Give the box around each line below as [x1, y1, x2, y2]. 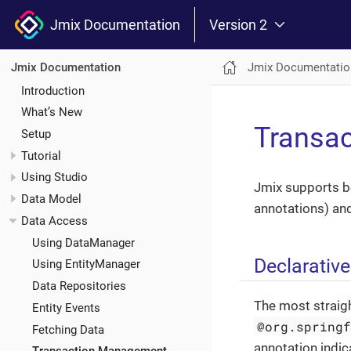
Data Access [21, 213, 88, 228]
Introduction [21, 83, 85, 98]
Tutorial [21, 148, 61, 163]
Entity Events [31, 300, 100, 315]
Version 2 [209, 16, 267, 33]
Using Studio [21, 170, 88, 185]
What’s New [21, 105, 82, 120]
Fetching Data [31, 322, 104, 337]
